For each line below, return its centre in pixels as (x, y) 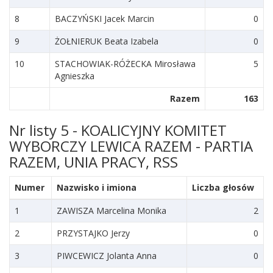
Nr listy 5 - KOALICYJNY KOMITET (118, 130)
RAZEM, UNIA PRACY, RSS (94, 162)
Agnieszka (75, 76)
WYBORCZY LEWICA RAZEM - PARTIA (131, 146)
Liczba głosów (223, 187)
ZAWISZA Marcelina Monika (112, 211)
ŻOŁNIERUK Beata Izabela (107, 41)
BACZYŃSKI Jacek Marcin (105, 19)
